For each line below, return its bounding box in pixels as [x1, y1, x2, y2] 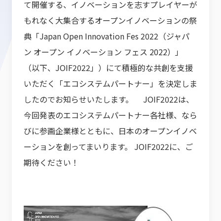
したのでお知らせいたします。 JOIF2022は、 [24, 93, 194, 105]
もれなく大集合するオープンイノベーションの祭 [24, 14, 197, 26]
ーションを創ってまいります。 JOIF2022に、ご [24, 141, 193, 152]
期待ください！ [24, 156, 79, 168]
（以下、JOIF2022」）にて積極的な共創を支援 [24, 62, 193, 74]
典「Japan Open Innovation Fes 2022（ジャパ [24, 30, 189, 42]
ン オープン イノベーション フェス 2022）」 [24, 46, 183, 58]
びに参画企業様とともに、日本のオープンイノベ [24, 125, 197, 137]
